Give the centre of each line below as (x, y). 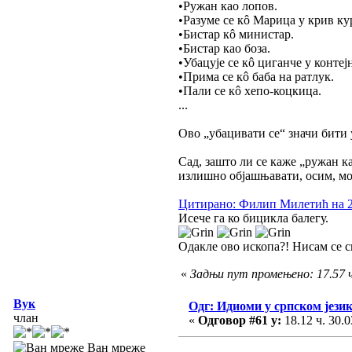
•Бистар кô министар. (236, 34)
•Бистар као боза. (224, 48)
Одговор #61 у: (240, 320)
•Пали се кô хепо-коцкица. (250, 90)
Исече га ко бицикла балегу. (253, 218)
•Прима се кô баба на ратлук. (256, 76)
